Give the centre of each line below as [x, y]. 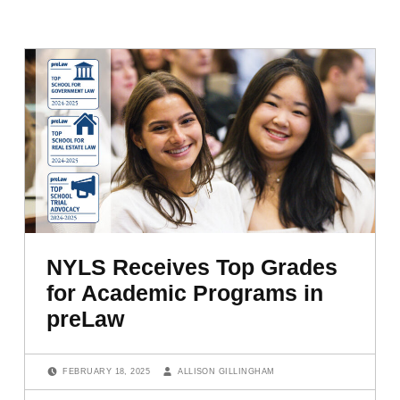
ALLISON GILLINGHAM [226, 372]
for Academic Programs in [185, 293]
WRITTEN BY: [185, 364]
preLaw [86, 319]
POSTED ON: [71, 364]
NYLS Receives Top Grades [192, 267]
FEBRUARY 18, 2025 [108, 372]
